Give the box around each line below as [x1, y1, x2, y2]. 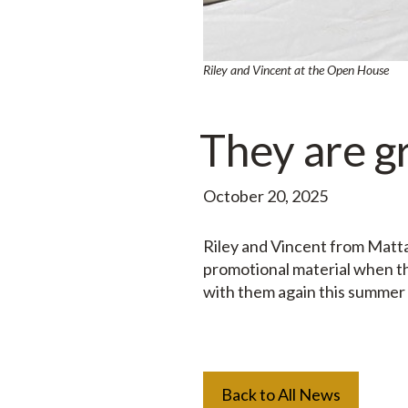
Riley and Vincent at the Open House [203, 61, 390, 77]
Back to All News [221, 383, 342, 404]
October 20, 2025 [203, 185, 329, 206]
